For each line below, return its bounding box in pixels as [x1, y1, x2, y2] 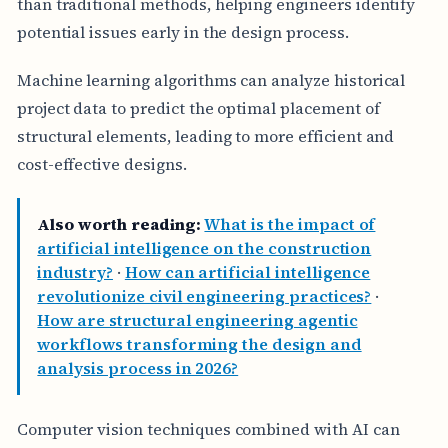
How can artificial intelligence [124, 261, 371, 284]
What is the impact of [204, 213, 376, 236]
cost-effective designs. [16, 152, 187, 175]
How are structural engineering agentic [37, 309, 358, 332]
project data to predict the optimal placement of [16, 96, 380, 119]
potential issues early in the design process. [16, 20, 349, 43]
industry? [37, 261, 113, 284]
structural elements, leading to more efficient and [16, 124, 395, 147]
